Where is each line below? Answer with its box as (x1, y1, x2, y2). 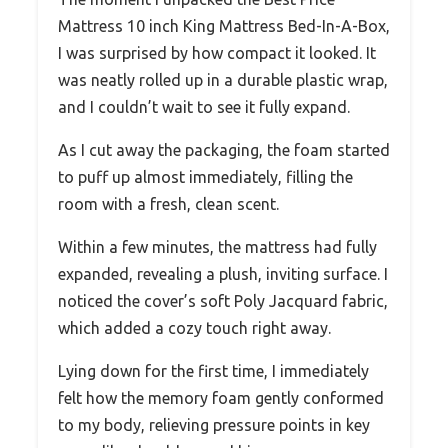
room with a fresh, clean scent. (58, 194, 279, 213)
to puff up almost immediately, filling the (58, 167, 353, 186)
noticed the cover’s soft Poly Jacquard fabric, (58, 291, 388, 310)
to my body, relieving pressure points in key (58, 415, 370, 434)
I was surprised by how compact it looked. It (58, 43, 376, 62)
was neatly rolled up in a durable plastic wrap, (58, 70, 388, 89)
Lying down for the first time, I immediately (58, 361, 369, 380)
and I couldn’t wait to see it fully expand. (58, 97, 350, 116)
